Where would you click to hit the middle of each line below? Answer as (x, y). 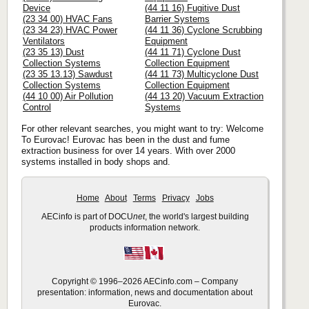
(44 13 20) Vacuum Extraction (204, 96)
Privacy (176, 198)
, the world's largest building (197, 217)
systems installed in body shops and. (96, 162)
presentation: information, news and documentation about (145, 293)
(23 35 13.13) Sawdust (68, 74)
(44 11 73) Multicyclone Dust (202, 74)
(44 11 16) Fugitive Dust (192, 8)
